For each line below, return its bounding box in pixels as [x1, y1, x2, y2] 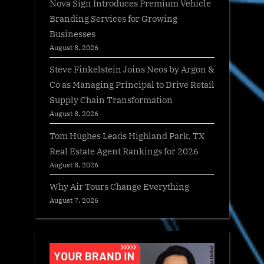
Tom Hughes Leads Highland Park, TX [49, 129, 204, 141]
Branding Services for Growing [49, 12, 177, 25]
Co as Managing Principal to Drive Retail [49, 78, 214, 91]
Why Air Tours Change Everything [49, 180, 189, 192]
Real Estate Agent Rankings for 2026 [49, 144, 199, 157]
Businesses [49, 28, 95, 40]
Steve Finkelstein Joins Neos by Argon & [49, 63, 214, 75]
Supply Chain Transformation [49, 94, 173, 106]
